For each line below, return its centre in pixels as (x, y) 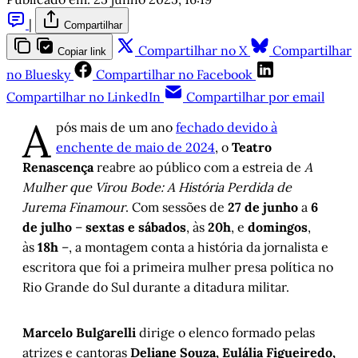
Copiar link (82, 52)
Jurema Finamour (74, 207)
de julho (47, 227)
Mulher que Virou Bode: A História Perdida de (157, 187)
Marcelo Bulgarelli (79, 333)
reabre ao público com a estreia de (199, 167)
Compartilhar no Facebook (174, 75)
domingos (278, 227)
